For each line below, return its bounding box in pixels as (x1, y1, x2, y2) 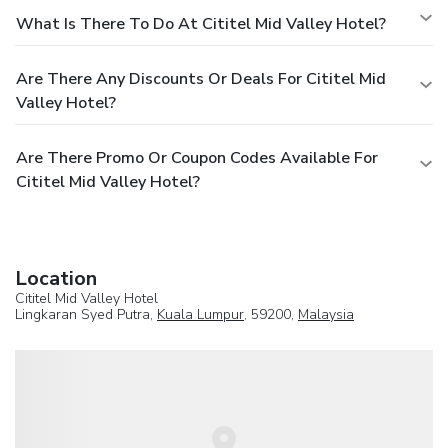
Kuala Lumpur (157, 304, 244, 324)
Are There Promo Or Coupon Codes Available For (16, 146, 378, 169)
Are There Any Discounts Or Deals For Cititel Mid (16, 67, 386, 90)
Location (15, 264, 97, 292)
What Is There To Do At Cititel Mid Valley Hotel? (16, 12, 386, 35)
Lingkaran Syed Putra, (15, 304, 157, 324)
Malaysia (298, 304, 354, 324)
